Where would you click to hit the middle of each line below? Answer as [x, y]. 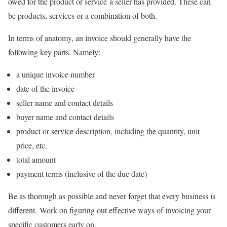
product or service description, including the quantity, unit [108, 131]
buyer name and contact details [65, 117]
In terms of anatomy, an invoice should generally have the [100, 37]
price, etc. [32, 145]
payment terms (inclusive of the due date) [82, 173]
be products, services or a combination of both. [83, 15]
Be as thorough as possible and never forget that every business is [112, 196]
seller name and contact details [65, 102]
